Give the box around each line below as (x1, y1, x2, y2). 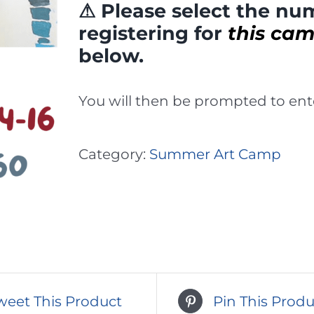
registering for (78, 22, 228, 45)
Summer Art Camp (149, 145, 281, 163)
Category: (78, 145, 149, 163)
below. (78, 44, 144, 67)
